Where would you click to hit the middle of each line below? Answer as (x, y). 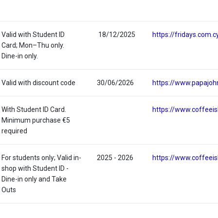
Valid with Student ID (33, 35)
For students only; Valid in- (42, 158)
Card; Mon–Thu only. (33, 45)
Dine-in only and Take (34, 179)
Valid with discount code (39, 83)
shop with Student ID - (35, 169)
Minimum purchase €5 (36, 120)
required (15, 131)
